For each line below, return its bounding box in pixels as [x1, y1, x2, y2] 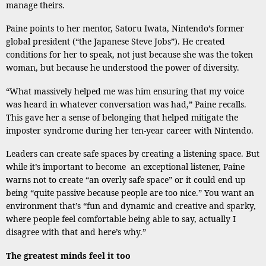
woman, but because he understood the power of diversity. [6, 62, 239, 73]
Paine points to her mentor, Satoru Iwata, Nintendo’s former [6, 23, 244, 34]
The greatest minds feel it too [6, 249, 131, 261]
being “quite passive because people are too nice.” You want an [6, 187, 254, 198]
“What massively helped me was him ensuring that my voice [6, 85, 244, 97]
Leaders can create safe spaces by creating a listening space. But [6, 148, 259, 159]
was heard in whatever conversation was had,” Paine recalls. [6, 98, 246, 110]
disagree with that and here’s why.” [6, 226, 146, 237]
